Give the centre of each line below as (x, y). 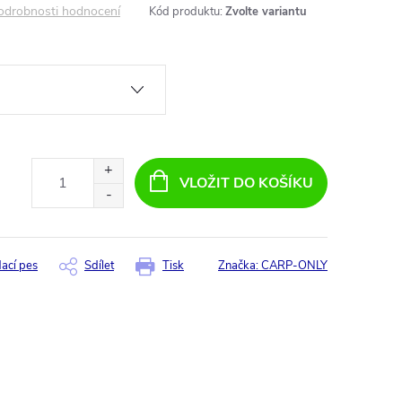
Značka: (240, 266)
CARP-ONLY (294, 266)
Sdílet (99, 266)
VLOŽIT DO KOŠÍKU (246, 183)
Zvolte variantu (266, 12)
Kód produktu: (186, 12)
